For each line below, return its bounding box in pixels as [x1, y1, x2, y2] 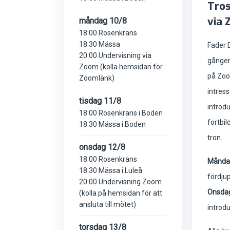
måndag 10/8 [79, 15, 127, 26]
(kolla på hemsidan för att [79, 188, 162, 197]
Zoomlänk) [79, 73, 114, 82]
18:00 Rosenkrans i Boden [79, 108, 163, 117]
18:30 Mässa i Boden [79, 120, 146, 128]
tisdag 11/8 [79, 95, 121, 106]
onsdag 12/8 [79, 142, 125, 152]
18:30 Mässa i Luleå [79, 166, 142, 175]
